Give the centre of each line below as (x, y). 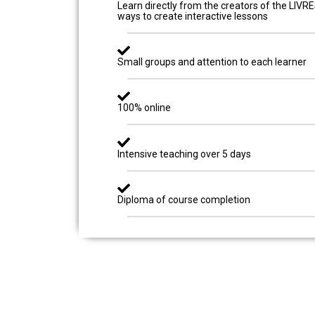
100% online (144, 108)
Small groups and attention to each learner (212, 62)
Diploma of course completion (184, 199)
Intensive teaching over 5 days (184, 154)
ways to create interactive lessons (193, 16)
